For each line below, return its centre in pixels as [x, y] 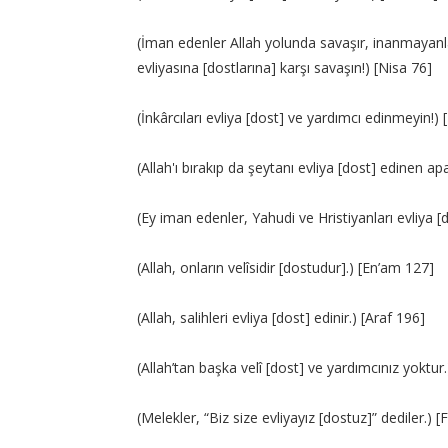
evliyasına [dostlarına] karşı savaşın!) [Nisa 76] [284, 67]
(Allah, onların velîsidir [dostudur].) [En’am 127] [285, 267]
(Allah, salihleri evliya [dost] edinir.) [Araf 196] [281, 317]
